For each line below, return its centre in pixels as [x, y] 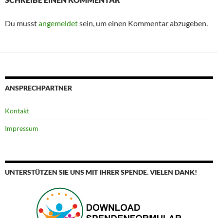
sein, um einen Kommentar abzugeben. [143, 23]
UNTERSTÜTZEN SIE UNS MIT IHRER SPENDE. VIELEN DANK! [101, 172]
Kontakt [17, 110]
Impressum [22, 128]
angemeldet [58, 23]
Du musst [22, 23]
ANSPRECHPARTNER [38, 88]
